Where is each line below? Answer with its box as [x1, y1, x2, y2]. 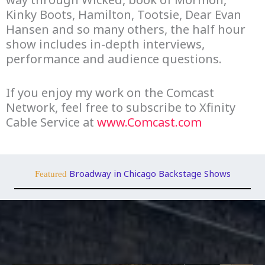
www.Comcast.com [97, 114, 202, 130]
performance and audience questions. [6, 50, 222, 67]
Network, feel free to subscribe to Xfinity [6, 99, 235, 115]
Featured [34, 169, 69, 179]
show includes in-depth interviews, [6, 35, 205, 52]
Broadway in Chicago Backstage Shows [69, 167, 231, 179]
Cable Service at [6, 114, 97, 130]
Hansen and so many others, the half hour [6, 21, 245, 37]
